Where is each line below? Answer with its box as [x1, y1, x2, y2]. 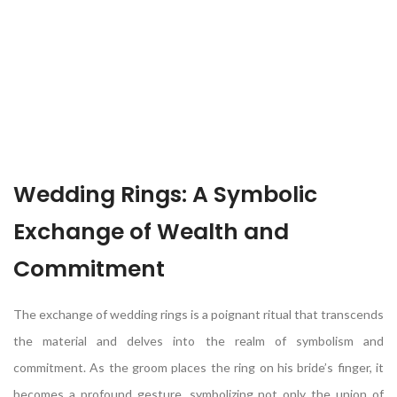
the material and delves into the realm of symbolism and [13, 332, 384, 348]
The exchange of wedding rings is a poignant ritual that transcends [13, 306, 384, 322]
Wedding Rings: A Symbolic [13, 178, 317, 210]
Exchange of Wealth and [13, 215, 289, 247]
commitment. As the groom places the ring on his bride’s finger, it [13, 359, 384, 375]
